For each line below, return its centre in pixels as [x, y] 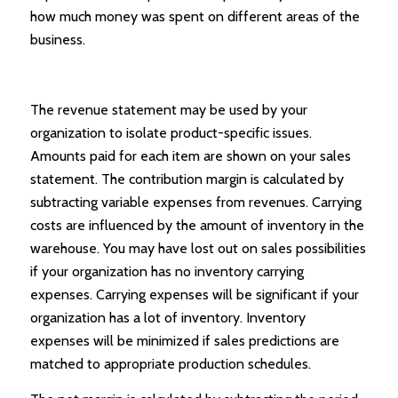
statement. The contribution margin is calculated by [187, 179]
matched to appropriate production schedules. [170, 364]
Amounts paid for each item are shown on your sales [190, 156]
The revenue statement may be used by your [168, 110]
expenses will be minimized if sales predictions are [184, 341]
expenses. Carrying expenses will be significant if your [194, 295]
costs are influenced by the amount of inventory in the [197, 226]
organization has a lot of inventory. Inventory [167, 318]
